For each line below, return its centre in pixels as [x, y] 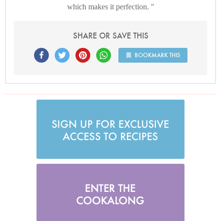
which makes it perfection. [109, 6]
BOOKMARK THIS [157, 55]
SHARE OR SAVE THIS [110, 36]
